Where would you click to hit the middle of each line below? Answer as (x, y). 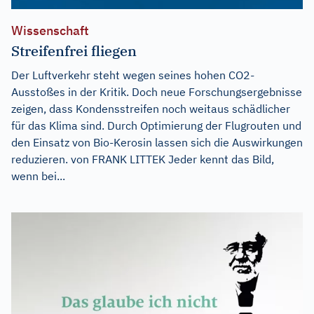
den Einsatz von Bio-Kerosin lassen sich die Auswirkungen (157, 143)
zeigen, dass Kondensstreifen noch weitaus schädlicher (151, 109)
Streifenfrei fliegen (74, 51)
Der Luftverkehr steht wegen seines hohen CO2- (133, 75)
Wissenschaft (50, 31)
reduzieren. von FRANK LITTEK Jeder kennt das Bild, (143, 159)
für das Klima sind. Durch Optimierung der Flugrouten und (156, 126)
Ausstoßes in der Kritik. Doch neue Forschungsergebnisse (157, 92)
